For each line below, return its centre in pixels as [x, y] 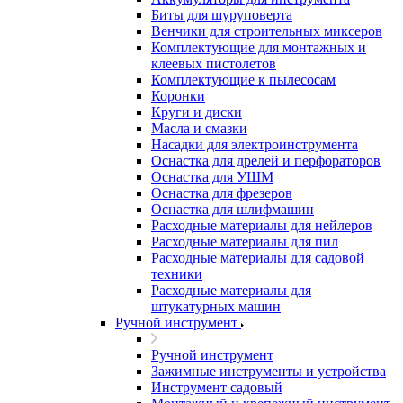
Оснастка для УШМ [212, 177]
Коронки [178, 96]
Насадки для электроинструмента [255, 144]
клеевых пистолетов [214, 63]
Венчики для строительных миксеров [267, 31]
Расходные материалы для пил [245, 242]
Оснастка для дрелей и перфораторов [266, 161]
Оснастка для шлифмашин [233, 209]
